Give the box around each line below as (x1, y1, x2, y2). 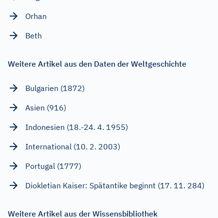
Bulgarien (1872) (25, 83, 85, 93)
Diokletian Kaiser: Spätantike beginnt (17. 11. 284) (25, 180, 204, 190)
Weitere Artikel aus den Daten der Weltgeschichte (8, 58, 186, 69)
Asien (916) (25, 102, 66, 112)
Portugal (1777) (25, 161, 81, 171)
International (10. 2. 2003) (25, 141, 120, 151)
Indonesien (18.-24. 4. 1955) (25, 122, 128, 132)
